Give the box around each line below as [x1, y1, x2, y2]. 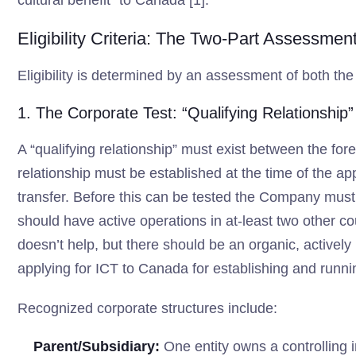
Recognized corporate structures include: [17, 300, 277, 316]
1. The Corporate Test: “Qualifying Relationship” [17, 104, 354, 122]
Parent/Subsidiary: [33, 339, 160, 354]
